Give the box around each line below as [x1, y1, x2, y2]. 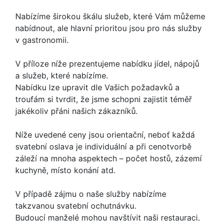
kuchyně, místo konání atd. [15, 165, 115, 175]
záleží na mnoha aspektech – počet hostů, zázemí [15, 153, 202, 163]
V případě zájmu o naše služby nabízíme [15, 189, 166, 199]
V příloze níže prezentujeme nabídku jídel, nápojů [15, 59, 199, 69]
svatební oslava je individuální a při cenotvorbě [15, 142, 191, 151]
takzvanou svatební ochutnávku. [15, 201, 136, 211]
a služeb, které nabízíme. [15, 71, 108, 80]
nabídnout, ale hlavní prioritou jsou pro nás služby [15, 23, 202, 33]
